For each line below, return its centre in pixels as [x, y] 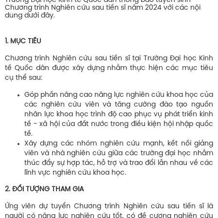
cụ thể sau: [24, 78]
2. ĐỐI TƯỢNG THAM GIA [44, 190]
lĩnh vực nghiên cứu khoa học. [75, 173]
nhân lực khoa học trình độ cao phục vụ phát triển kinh [119, 115]
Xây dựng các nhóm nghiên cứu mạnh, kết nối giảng [119, 144]
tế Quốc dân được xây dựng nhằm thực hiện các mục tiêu [109, 69]
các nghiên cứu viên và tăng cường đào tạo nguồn [119, 105]
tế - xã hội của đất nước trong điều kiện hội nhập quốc [119, 125]
